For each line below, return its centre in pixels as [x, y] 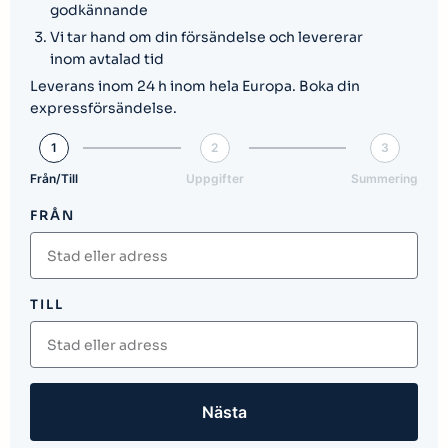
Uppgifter [214, 179]
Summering [384, 179]
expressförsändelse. [103, 107]
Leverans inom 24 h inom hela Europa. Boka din [195, 85]
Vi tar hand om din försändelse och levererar [206, 36]
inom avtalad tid [107, 58]
